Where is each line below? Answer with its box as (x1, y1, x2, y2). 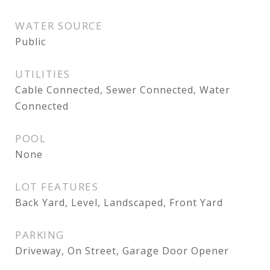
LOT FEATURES (15, 180, 98, 193)
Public (15, 35, 46, 48)
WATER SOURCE (15, 19, 102, 33)
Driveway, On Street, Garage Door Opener (15, 244, 229, 257)
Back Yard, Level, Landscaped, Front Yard (15, 196, 223, 209)
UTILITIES (15, 67, 71, 81)
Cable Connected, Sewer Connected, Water (15, 83, 230, 96)
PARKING (15, 228, 64, 242)
